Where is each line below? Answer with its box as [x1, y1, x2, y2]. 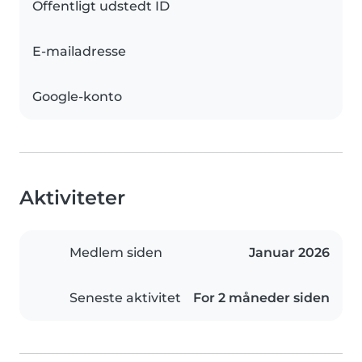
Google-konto [32, 89, 122, 105]
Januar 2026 [249, 245, 330, 261]
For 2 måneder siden [193, 290, 330, 306]
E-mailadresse [32, 44, 126, 60]
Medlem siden [69, 245, 162, 261]
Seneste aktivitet [69, 290, 181, 306]
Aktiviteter [19, 186, 125, 210]
